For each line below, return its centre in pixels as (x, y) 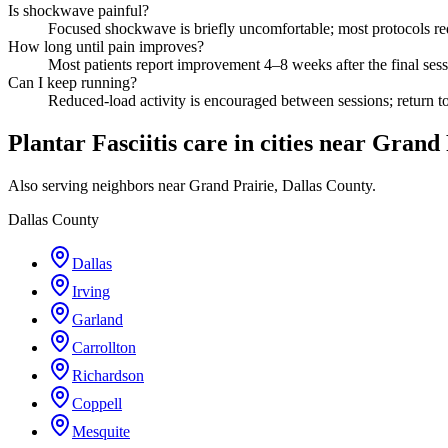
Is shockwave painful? (78, 11)
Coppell (97, 404)
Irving (91, 292)
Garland (97, 320)
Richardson (108, 376)
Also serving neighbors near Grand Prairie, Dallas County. (192, 186)
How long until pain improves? (106, 47)
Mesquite (101, 432)
